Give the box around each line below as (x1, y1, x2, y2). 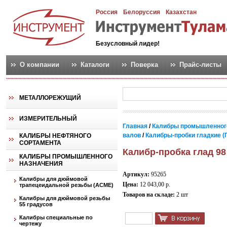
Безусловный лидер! (96, 40, 160, 47)
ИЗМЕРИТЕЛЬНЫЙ (19, 115, 77, 122)
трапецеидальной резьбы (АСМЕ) (19, 182, 113, 188)
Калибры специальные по (19, 214, 93, 220)
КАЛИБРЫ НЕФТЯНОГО (19, 132, 91, 139)
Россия (96, 9, 118, 16)
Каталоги (81, 61, 109, 68)
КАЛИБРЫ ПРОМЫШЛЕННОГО (19, 153, 112, 160)
